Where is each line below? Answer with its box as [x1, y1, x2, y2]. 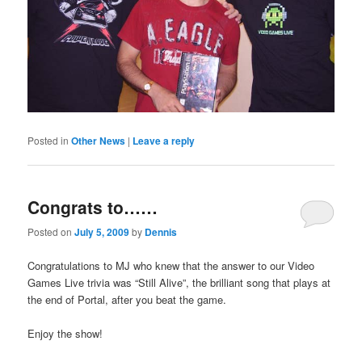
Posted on [27, 225, 75, 239]
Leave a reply [133, 133, 196, 148]
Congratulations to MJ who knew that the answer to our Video [27, 257, 315, 273]
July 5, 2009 [74, 225, 130, 240]
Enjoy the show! [27, 325, 103, 341]
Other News [71, 133, 126, 148]
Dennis [145, 225, 178, 240]
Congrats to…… [27, 195, 158, 220]
